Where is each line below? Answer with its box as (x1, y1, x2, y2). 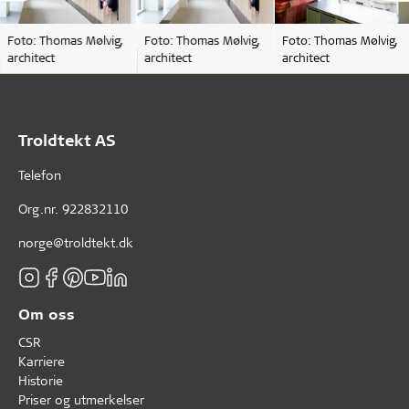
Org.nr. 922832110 (18, 199, 128, 217)
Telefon (18, 165, 61, 184)
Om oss (18, 303, 75, 323)
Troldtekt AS (18, 129, 116, 150)
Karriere (18, 351, 65, 370)
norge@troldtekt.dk (18, 233, 133, 251)
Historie (18, 371, 63, 389)
